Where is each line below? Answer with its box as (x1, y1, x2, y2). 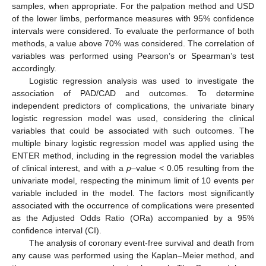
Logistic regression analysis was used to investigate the (28, 75, 254, 85)
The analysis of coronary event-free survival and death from (28, 237, 254, 248)
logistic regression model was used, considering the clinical (12, 113, 254, 123)
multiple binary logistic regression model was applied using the (12, 138, 254, 148)
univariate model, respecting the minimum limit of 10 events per (12, 175, 254, 185)
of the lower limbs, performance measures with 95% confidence (12, 13, 254, 23)
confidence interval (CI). (12, 225, 102, 235)
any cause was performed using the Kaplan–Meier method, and (12, 250, 254, 260)
